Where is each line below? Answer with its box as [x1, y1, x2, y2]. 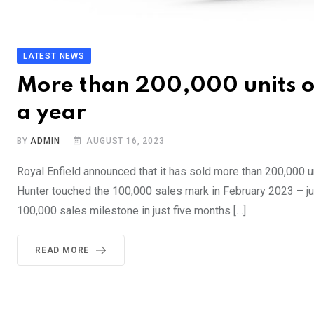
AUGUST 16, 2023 [86, 136, 165, 146]
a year [17, 102, 86, 125]
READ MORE [35, 245, 90, 256]
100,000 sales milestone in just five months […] [17, 204, 246, 218]
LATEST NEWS [23, 51, 85, 62]
